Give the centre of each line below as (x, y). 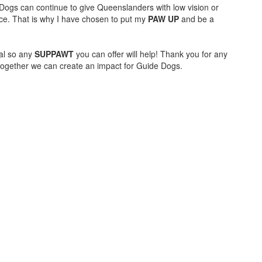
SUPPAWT (54, 54)
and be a (196, 19)
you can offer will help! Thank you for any (151, 54)
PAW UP (163, 19)
